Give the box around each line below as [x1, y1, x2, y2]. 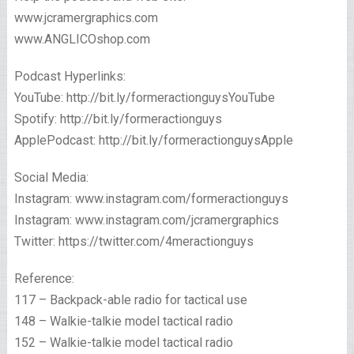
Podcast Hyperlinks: [13, 69, 126, 85]
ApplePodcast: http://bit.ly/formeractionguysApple [13, 133, 293, 149]
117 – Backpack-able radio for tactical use [13, 292, 247, 308]
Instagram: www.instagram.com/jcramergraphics [13, 213, 279, 228]
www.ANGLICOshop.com [13, 32, 150, 47]
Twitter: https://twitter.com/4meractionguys [13, 234, 254, 250]
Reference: [13, 271, 74, 287]
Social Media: [13, 170, 88, 186]
